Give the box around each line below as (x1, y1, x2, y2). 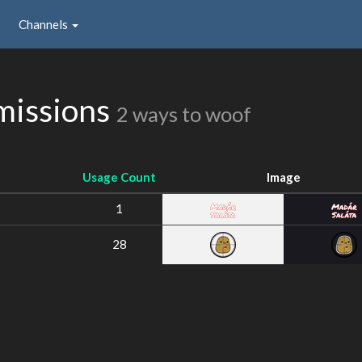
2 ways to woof (116, 102, 251, 126)
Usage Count (82, 170, 156, 184)
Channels (19, 16, 70, 32)
